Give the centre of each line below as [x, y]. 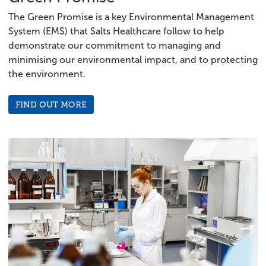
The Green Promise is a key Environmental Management [131, 17]
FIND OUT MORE [51, 104]
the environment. [47, 74]
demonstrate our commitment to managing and [115, 45]
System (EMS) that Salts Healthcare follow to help [116, 31]
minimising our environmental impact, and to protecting [133, 60]
